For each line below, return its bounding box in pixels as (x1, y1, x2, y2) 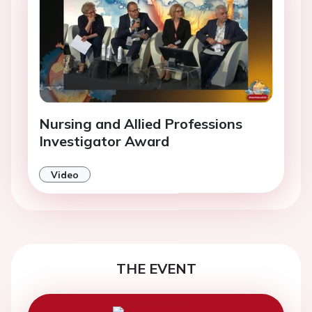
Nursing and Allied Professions (39, 114, 242, 132)
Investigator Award (39, 132, 169, 150)
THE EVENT (116, 259, 196, 277)
